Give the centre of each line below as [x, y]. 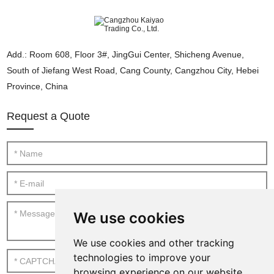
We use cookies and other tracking [154, 243]
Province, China [38, 86]
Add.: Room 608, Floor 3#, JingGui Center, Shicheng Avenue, [126, 54]
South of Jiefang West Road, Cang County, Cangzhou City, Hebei [133, 70]
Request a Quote [49, 116]
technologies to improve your [142, 257]
